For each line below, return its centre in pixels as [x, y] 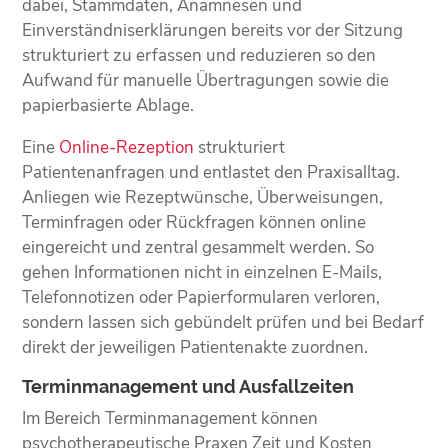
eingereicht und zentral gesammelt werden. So [198, 247]
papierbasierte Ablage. [108, 105]
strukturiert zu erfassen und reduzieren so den [199, 55]
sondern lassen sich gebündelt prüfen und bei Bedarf [223, 322]
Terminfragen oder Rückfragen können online [194, 222]
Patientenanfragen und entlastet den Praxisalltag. [211, 172]
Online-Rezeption [127, 147]
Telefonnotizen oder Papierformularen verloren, [201, 297]
